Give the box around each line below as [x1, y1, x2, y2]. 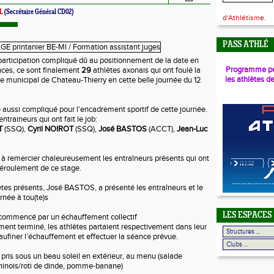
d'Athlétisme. [223, 13, 266, 22]
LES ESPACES [223, 211, 272, 220]
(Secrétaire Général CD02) [3, 9, 73, 16]
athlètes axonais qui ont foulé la [91, 65, 201, 75]
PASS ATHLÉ [223, 40, 268, 50]
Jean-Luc [177, 124, 207, 134]
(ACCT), [147, 124, 177, 134]
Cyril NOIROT [28, 124, 73, 134]
